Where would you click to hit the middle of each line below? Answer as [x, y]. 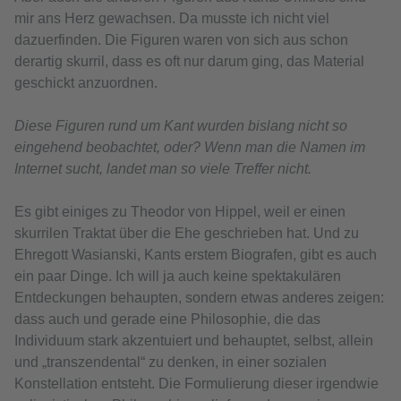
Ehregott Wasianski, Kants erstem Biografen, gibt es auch [196, 255]
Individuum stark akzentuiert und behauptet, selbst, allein [194, 341]
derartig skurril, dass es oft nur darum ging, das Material [189, 62]
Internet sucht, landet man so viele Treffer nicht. [163, 169]
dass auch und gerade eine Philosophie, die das [167, 320]
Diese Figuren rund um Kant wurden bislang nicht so [181, 126]
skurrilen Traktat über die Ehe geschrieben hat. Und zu [187, 234]
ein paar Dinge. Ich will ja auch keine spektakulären [178, 277]
